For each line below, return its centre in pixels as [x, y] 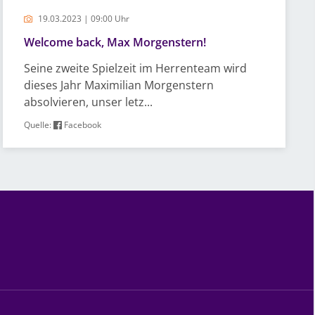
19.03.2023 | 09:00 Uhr [83, 19]
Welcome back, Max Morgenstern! [115, 42]
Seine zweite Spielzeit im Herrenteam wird [136, 68]
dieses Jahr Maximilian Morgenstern [119, 85]
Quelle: [39, 125]
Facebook [82, 125]
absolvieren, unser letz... [89, 102]
